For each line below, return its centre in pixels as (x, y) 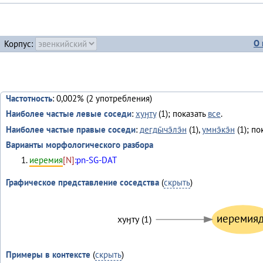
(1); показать (182, 114)
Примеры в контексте (48, 254)
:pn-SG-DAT (95, 160)
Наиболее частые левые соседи (68, 114)
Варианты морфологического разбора (79, 145)
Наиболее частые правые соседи (70, 129)
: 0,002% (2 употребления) (102, 99)
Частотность (29, 99)
